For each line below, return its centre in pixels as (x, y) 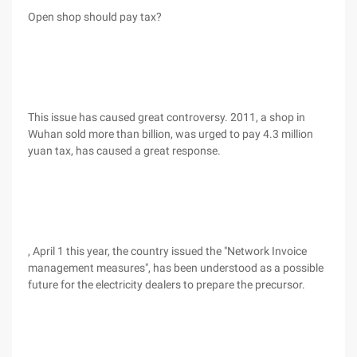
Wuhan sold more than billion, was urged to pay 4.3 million (171, 134)
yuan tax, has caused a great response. (124, 151)
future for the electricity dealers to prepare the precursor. (167, 284)
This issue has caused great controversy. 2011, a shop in (167, 117)
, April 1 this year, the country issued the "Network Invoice (167, 251)
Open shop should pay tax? (95, 17)
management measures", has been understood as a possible (176, 268)
